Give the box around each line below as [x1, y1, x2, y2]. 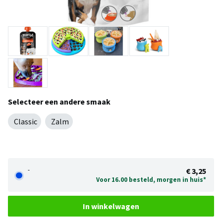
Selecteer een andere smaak [8, 97, 111, 107]
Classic [14, 116, 37, 126]
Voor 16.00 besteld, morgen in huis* [96, 175, 206, 184]
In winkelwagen [83, 201, 139, 211]
